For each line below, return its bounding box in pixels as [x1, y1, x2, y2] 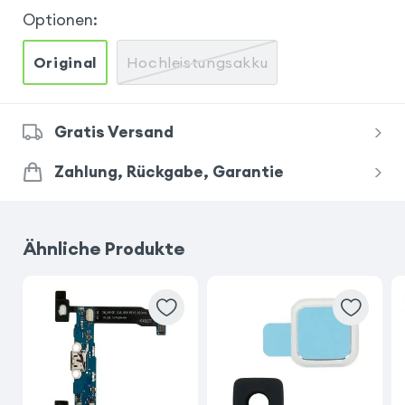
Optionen [22, 10, 93, 31]
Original [33, 52, 97, 71]
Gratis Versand [53, 121, 174, 142]
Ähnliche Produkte [22, 236, 185, 259]
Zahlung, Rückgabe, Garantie [53, 161, 284, 182]
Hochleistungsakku [126, 52, 268, 71]
